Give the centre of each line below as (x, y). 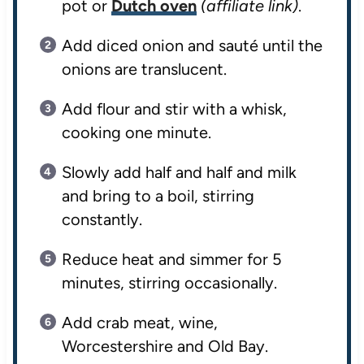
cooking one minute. (136, 133)
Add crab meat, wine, (139, 323)
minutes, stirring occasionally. (169, 283)
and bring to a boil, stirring (158, 196)
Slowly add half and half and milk (179, 173)
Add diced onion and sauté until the (192, 46)
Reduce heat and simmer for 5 (171, 260)
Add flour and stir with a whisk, (174, 109)
